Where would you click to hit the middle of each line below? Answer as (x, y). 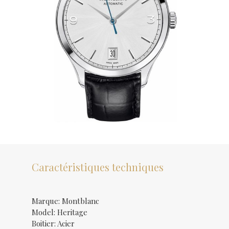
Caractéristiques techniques (98, 167)
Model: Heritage (60, 212)
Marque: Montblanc (66, 201)
